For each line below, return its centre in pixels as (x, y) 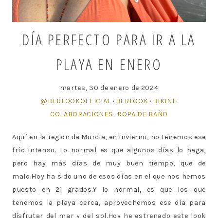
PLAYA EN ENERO (109, 64)
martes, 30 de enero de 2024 (109, 88)
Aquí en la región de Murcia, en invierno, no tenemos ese (109, 137)
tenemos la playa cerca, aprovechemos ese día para (109, 203)
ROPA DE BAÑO (143, 114)
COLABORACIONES (82, 114)
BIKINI (164, 101)
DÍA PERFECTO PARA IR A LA (109, 39)
